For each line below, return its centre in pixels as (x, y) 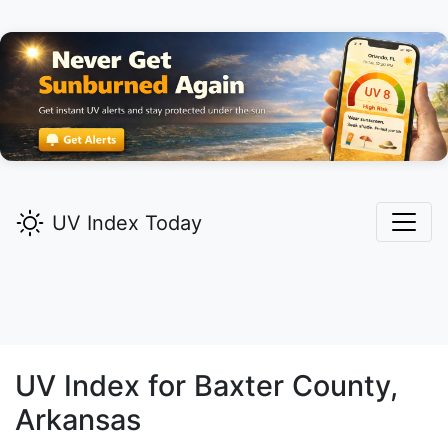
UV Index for (104, 386)
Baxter (239, 386)
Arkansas (78, 420)
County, (341, 386)
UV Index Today (127, 223)
